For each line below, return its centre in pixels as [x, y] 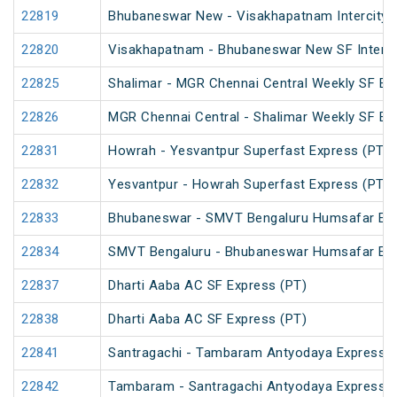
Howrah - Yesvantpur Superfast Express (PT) [249, 151]
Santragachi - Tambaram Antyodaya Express [247, 353]
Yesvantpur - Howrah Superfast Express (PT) [249, 185]
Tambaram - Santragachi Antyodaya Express [247, 387]
